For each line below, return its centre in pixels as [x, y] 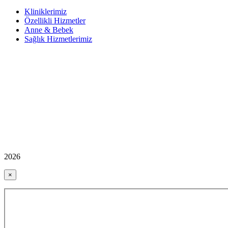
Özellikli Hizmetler [55, 20]
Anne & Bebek [49, 30]
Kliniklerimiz [46, 11]
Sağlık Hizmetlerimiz [58, 39]
